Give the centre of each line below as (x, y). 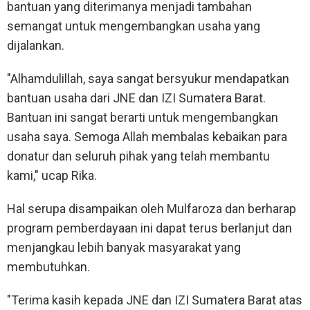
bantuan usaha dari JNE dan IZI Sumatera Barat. (136, 98)
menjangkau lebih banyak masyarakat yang (124, 247)
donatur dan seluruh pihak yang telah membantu (138, 156)
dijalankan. (36, 45)
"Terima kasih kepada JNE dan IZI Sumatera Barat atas (155, 300)
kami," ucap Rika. (52, 175)
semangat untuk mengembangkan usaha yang (134, 26)
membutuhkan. (48, 266)
